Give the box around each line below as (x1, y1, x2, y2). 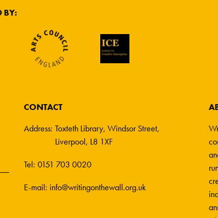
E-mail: (23, 181, 47, 193)
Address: (23, 122, 53, 134)
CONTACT (23, 101, 62, 112)
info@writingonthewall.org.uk (49, 181, 146, 193)
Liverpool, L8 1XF (54, 135, 113, 147)
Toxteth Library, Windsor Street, (54, 122, 160, 134)
